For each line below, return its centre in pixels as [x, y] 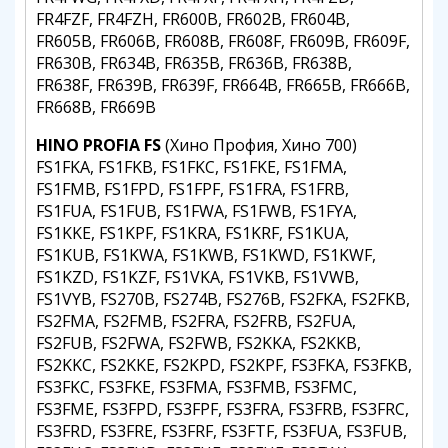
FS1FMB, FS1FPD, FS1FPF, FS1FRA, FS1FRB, [192, 189]
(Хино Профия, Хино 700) [259, 145]
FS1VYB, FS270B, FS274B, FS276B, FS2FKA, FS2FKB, [223, 299]
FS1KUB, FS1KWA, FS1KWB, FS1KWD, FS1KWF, [206, 255]
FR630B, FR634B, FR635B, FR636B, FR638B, [194, 63]
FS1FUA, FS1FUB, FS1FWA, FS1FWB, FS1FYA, [196, 211]
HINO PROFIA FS [98, 145]
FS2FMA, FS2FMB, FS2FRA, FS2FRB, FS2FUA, [196, 321]
